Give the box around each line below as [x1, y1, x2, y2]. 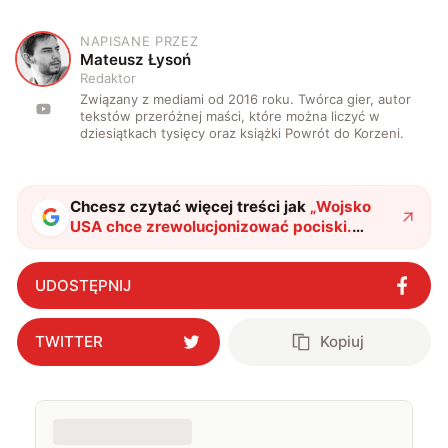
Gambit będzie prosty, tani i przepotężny [70, 237, 377, 256]
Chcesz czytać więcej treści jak [70, 197, 307, 216]
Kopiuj [320, 332, 365, 352]
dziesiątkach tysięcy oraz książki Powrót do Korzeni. [80, 124, 405, 141]
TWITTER [34, 332, 103, 352]
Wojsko [316, 197, 372, 216]
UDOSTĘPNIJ [34, 276, 131, 296]
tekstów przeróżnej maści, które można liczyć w [80, 107, 381, 124]
